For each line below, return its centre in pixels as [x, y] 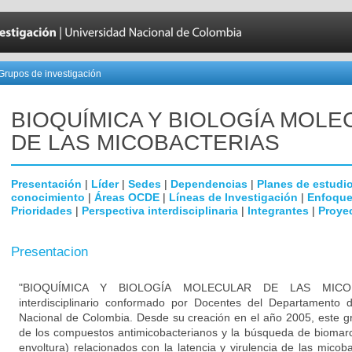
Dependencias [209, 184]
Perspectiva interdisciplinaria [160, 211]
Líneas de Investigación [233, 197]
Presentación [46, 184]
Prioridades [42, 211]
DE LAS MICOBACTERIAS [145, 143]
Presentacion [49, 252]
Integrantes [278, 211]
